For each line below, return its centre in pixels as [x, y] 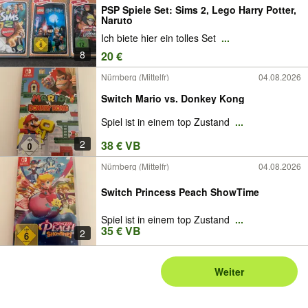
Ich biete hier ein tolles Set [160, 38]
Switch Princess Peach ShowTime [180, 191]
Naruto [117, 20]
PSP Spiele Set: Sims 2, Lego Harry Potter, [199, 9]
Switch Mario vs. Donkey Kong [173, 98]
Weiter [230, 272]
